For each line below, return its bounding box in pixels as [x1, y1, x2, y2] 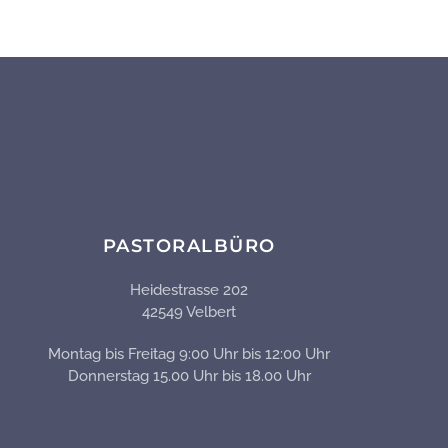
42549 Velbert [142, 303, 237, 322]
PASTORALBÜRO [102, 235, 276, 258]
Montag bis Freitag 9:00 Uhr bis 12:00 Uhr [48, 345, 331, 364]
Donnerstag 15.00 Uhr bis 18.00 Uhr [67, 367, 311, 386]
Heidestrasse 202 [130, 281, 249, 300]
